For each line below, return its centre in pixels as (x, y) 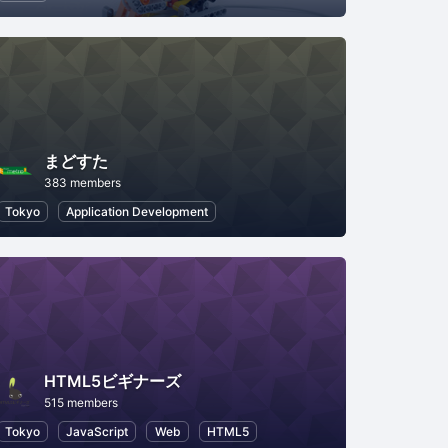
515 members (80, 402)
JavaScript (97, 431)
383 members (82, 182)
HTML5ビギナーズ (112, 380)
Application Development (137, 211)
